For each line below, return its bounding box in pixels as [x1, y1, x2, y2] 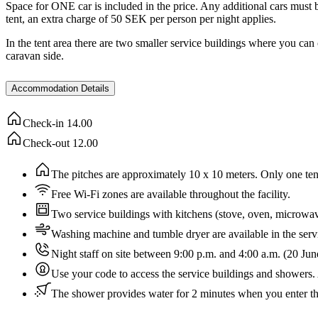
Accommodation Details [11, 83, 109, 94]
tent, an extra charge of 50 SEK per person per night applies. [6, 13, 276, 26]
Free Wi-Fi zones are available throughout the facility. [51, 188, 290, 201]
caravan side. [6, 50, 64, 62]
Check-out [23, 137, 70, 150]
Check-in [23, 117, 64, 130]
